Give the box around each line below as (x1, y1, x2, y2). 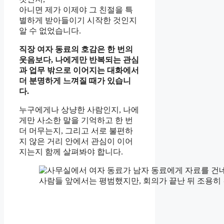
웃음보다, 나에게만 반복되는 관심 (19, 55, 139, 64)
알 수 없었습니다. (19, 26, 81, 35)
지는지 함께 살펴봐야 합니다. (19, 147, 123, 156)
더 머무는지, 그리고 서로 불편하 (19, 126, 133, 135)
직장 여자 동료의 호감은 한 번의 (19, 44, 133, 53)
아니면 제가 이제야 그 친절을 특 (19, 5, 133, 14)
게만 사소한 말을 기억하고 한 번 (19, 115, 133, 124)
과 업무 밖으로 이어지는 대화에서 (19, 65, 139, 74)
